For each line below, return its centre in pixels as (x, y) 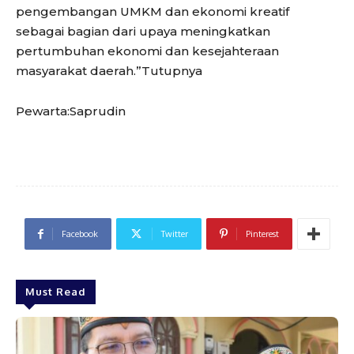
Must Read (56, 292)
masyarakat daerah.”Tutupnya (109, 71)
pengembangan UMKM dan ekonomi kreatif (153, 12)
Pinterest (262, 234)
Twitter (174, 234)
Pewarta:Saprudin (71, 111)
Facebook (79, 234)
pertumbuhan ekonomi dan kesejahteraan (147, 51)
